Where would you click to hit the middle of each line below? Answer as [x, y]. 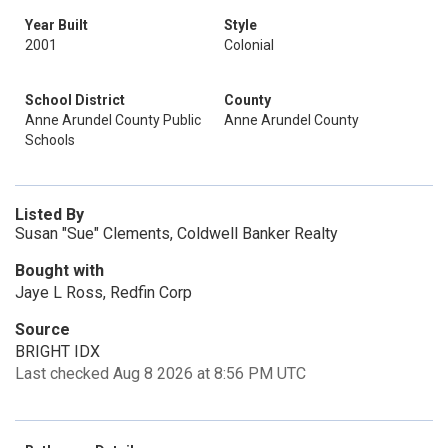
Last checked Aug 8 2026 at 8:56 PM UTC [160, 373]
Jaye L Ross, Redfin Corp [103, 292]
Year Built [56, 25]
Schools [50, 140]
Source [42, 329]
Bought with [59, 270]
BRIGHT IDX [57, 351]
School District [75, 100]
